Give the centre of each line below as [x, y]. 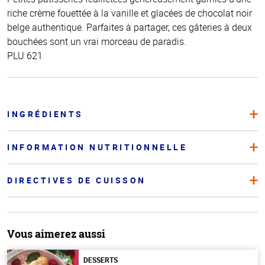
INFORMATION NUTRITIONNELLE [97, 147]
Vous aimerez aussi [56, 234]
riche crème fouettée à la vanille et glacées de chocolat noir [130, 13]
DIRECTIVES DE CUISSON [77, 180]
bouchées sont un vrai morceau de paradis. [97, 42]
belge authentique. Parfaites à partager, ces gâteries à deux [130, 28]
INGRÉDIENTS [45, 114]
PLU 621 [25, 56]
